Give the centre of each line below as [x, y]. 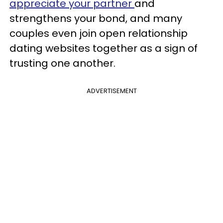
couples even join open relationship [99, 34]
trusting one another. [62, 63]
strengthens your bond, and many [96, 19]
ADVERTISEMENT [111, 91]
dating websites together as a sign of [104, 49]
